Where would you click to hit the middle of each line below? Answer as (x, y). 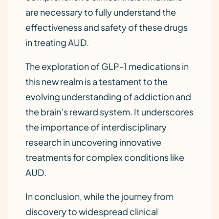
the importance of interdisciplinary (96, 127)
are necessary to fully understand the (101, 12)
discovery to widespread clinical (92, 211)
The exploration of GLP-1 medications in (107, 66)
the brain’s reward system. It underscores (109, 112)
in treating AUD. (57, 42)
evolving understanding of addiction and (108, 97)
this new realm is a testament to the (97, 81)
